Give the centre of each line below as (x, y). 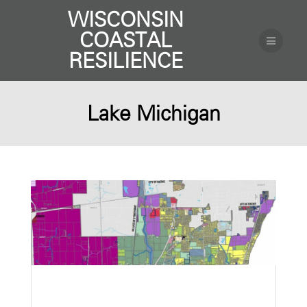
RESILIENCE (125, 61)
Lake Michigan (153, 113)
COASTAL (125, 40)
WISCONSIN (125, 20)
